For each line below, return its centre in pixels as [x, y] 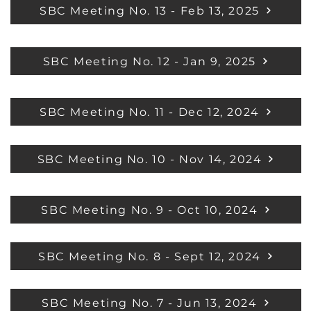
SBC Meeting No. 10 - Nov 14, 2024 [150, 159]
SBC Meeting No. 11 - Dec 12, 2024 [150, 112]
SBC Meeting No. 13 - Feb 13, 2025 [150, 10]
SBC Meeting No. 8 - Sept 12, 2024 [150, 256]
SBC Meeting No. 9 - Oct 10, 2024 [150, 210]
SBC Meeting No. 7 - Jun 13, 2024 [150, 303]
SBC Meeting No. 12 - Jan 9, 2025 [150, 61]
